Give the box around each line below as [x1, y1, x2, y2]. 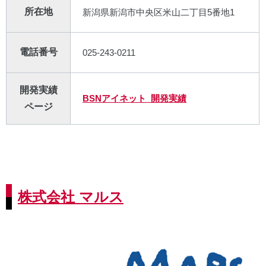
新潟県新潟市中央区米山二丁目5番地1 [83, 7, 235, 18]
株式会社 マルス [18, 189, 123, 205]
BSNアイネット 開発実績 [83, 93, 186, 104]
